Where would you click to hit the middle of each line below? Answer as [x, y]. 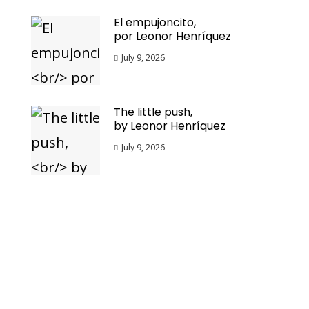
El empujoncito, [155, 22]
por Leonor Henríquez [173, 36]
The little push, [153, 112]
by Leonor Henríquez [170, 126]
